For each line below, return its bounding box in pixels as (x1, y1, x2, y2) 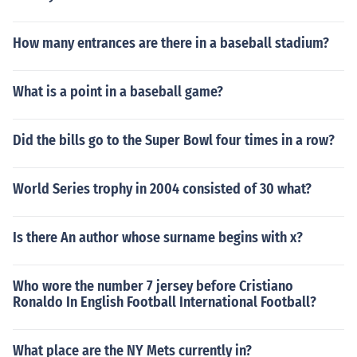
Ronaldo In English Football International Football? (13, 293, 316, 311)
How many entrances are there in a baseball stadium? (13, 34, 329, 52)
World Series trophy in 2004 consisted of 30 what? (13, 180, 312, 198)
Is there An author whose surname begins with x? (13, 229, 303, 246)
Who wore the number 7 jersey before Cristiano (13, 277, 293, 295)
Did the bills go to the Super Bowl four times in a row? (13, 131, 335, 149)
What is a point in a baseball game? (13, 83, 223, 100)
